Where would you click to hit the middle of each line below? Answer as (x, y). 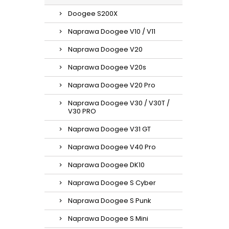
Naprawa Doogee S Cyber (112, 183)
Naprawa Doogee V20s (107, 67)
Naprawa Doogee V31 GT (109, 129)
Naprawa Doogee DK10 (106, 165)
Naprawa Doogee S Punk (110, 201)
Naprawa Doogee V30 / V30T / (119, 103)
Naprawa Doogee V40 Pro (112, 147)
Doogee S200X (93, 14)
